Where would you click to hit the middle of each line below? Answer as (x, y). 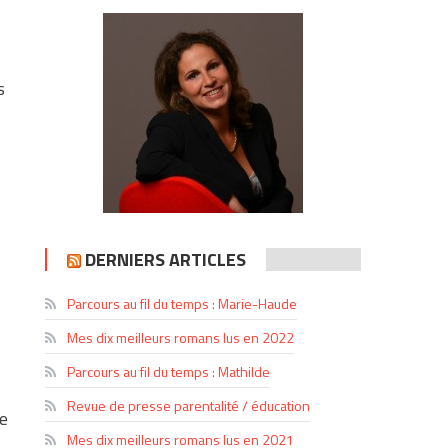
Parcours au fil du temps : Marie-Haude (182, 303)
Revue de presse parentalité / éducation (189, 405)
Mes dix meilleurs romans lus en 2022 (181, 337)
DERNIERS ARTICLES (166, 259)
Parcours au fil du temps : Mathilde (169, 371)
